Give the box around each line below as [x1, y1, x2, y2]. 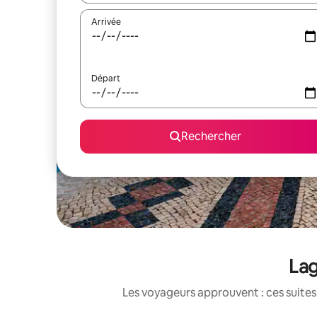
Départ [91, 73, 120, 84]
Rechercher [180, 129, 241, 144]
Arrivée [91, 16, 121, 28]
